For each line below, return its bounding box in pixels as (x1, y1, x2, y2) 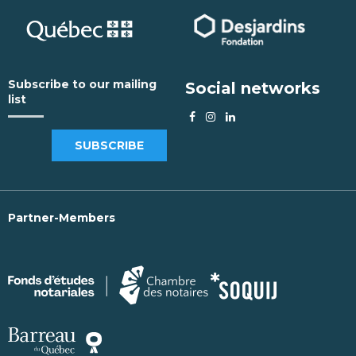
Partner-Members (8, 210, 115, 225)
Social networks (184, 78, 320, 98)
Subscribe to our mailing (8, 76, 157, 91)
